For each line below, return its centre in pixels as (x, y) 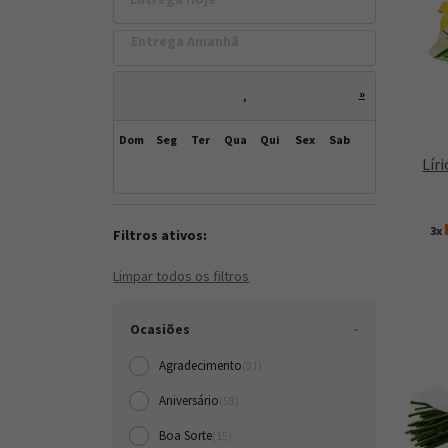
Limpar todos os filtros (181, 276)
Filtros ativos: (160, 235)
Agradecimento (201, 366)
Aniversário (189, 401)
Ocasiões (160, 329)
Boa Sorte (186, 436)
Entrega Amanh (184, 40)
